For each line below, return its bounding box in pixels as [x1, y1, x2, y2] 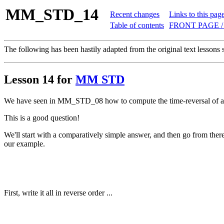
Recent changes [110, 10, 159, 18]
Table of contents [110, 21, 164, 29]
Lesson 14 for [4, 72, 75, 86]
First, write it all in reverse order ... [4, 188, 112, 197]
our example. [4, 139, 45, 148]
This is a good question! [4, 113, 79, 122]
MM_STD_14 [5, 5, 98, 23]
